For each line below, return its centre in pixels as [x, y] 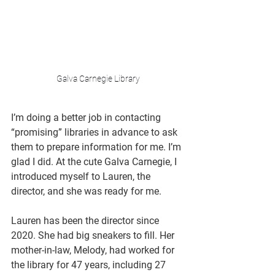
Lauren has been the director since [86, 221]
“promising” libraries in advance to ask [95, 132]
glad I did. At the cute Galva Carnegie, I [95, 162]
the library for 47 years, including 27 [90, 265]
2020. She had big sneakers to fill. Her [94, 235]
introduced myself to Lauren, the [82, 176]
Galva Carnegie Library [98, 79]
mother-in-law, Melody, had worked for [94, 250]
